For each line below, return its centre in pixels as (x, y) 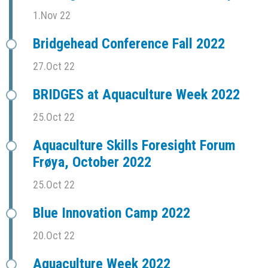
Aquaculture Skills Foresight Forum (134, 145)
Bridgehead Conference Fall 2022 (129, 43)
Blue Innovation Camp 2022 (112, 213)
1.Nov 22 (52, 15)
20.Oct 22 (54, 235)
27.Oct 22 (54, 66)
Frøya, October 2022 (92, 162)
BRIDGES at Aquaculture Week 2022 (136, 94)
